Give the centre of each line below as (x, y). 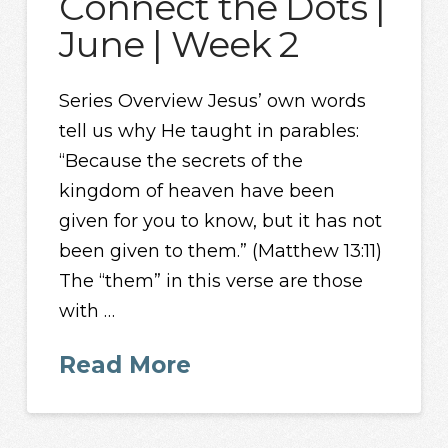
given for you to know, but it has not (221, 220)
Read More (125, 365)
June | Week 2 (179, 44)
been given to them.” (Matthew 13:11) (221, 250)
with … (87, 310)
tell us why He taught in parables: (209, 130)
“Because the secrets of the (181, 160)
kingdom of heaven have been (197, 190)
